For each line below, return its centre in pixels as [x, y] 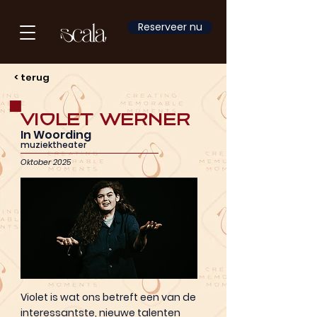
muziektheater [53, 145]
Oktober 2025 [46, 162]
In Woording [56, 135]
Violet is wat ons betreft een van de [108, 297]
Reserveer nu [170, 27]
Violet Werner [105, 119]
